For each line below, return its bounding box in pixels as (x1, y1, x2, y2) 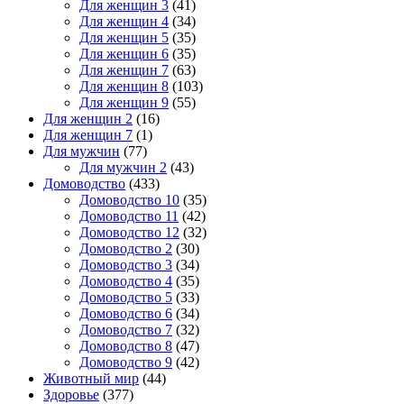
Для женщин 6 (79, 46, 169, 62)
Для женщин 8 (79, 78, 169, 95)
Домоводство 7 (79, 322, 172, 338)
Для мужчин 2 (79, 160, 167, 176)
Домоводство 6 (79, 306, 172, 322)
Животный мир (43, 371, 139, 387)
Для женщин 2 (43, 111, 133, 127)
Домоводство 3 (79, 257, 172, 273)
